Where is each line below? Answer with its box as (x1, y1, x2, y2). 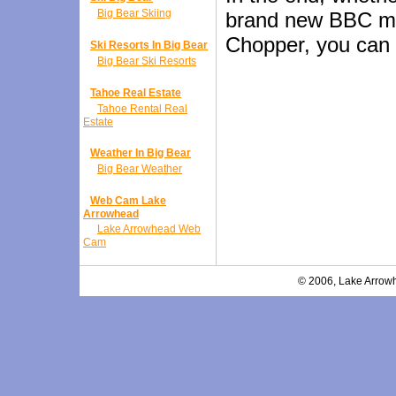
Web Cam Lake (90, 194, 166, 207)
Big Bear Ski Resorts (97, 55, 196, 67)
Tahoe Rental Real (97, 103, 187, 115)
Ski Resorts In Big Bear (90, 39, 208, 51)
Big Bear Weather (97, 163, 182, 175)
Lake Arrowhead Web (97, 223, 201, 235)
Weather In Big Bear (90, 147, 191, 159)
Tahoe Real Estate (90, 87, 181, 99)
